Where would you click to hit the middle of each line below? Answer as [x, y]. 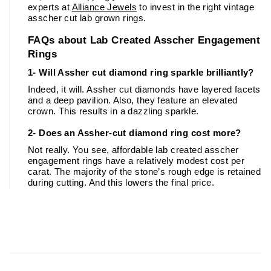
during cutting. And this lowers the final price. [122, 182]
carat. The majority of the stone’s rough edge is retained [144, 171]
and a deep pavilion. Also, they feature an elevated [133, 100]
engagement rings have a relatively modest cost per [136, 161]
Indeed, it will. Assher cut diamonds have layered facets [144, 89]
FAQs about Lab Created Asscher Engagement [144, 40]
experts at [50, 7]
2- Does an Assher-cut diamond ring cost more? [135, 133]
